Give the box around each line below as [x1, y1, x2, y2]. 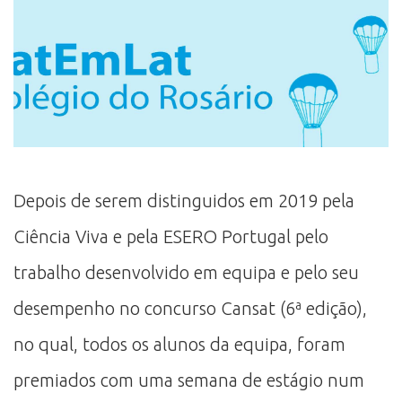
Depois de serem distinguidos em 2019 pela [13, 189, 354, 211]
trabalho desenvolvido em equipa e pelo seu [13, 261, 359, 283]
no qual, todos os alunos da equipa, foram [13, 333, 345, 354]
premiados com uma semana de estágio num [13, 369, 364, 390]
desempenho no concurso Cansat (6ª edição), [13, 297, 367, 319]
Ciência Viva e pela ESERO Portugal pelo [13, 225, 328, 247]
